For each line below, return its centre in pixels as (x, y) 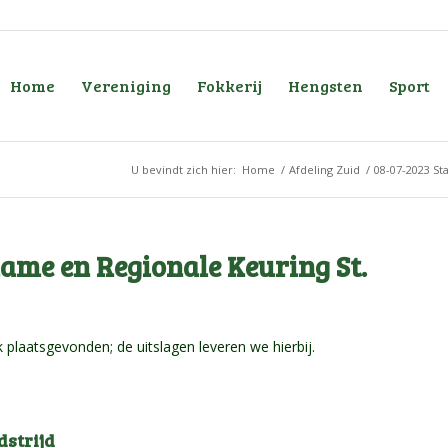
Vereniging (125, 85)
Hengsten (325, 85)
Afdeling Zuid (324, 169)
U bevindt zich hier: (183, 169)
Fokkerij (229, 85)
